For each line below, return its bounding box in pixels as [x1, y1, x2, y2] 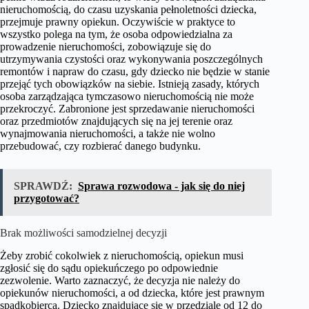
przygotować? [14, 192, 79, 204]
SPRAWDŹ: [14, 179, 72, 192]
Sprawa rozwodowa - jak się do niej [78, 179, 245, 192]
